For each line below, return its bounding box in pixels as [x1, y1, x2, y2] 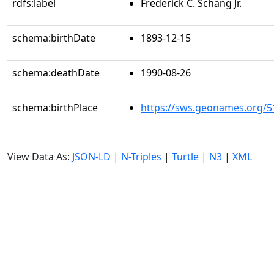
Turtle [172, 150, 199, 163]
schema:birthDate [12, 31, 95, 45]
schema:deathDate [12, 66, 100, 80]
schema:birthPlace [12, 101, 98, 114]
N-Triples [121, 150, 161, 163]
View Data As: [7, 150, 72, 163]
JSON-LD [72, 150, 111, 163]
